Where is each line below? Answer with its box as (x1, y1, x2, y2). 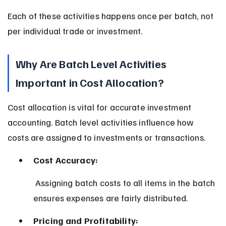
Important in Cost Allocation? (16, 75, 164, 89)
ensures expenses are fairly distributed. (33, 192, 188, 203)
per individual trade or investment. (7, 25, 143, 36)
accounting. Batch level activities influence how (7, 116, 196, 128)
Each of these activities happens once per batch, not (7, 10, 216, 21)
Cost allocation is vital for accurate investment (7, 101, 194, 112)
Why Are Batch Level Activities (16, 56, 169, 71)
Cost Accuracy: (33, 154, 98, 165)
